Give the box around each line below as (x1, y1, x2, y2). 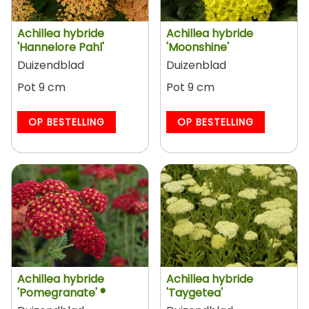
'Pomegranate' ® (17, 284, 106, 301)
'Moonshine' (166, 39, 229, 55)
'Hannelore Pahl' (17, 39, 104, 55)
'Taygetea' (166, 284, 223, 301)
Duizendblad (17, 57, 84, 73)
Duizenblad (166, 57, 226, 73)
